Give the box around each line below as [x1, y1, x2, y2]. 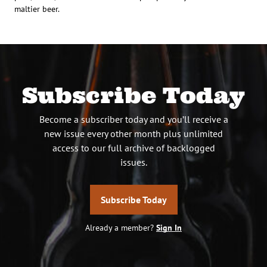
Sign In [156, 222, 182, 233]
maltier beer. [14, 3, 60, 14]
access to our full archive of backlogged [52, 141, 215, 154]
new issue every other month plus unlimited [44, 127, 223, 139]
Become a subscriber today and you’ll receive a [39, 113, 228, 125]
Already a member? [85, 222, 156, 233]
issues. [120, 156, 147, 168]
